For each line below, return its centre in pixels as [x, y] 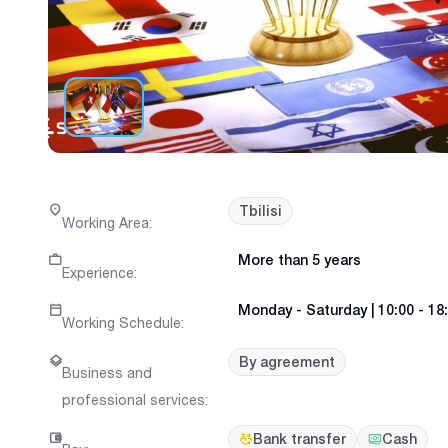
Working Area [105, 222]
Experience [98, 272]
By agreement [287, 361]
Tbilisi [260, 211]
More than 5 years [299, 260]
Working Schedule [121, 323]
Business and [107, 373]
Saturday [336, 310]
